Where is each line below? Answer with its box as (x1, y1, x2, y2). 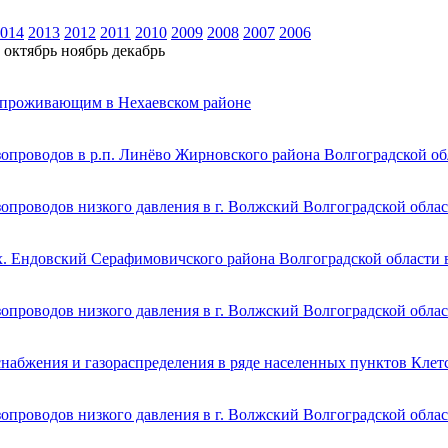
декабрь (112, 41, 165, 59)
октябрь (4, 41, 57, 59)
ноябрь (61, 41, 108, 59)
